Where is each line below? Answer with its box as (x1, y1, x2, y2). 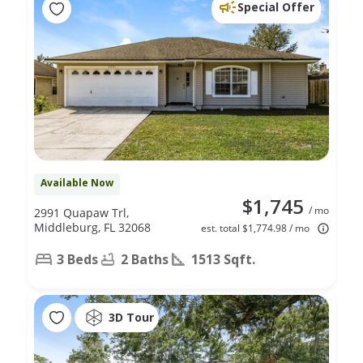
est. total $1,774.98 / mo (201, 220, 310, 235)
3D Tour (109, 310, 154, 326)
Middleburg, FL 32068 (34, 219, 151, 235)
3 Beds (57, 250, 98, 268)
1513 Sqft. (191, 250, 255, 268)
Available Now (41, 175, 113, 190)
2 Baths (121, 250, 169, 268)
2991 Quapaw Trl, (34, 204, 129, 220)
